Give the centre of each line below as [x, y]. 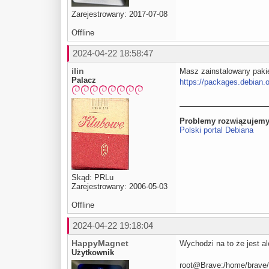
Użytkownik [93, 252]
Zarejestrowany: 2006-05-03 [119, 186]
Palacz [84, 80]
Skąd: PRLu [92, 177]
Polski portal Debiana [216, 130]
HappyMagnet [100, 243]
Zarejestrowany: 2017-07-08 [119, 14]
